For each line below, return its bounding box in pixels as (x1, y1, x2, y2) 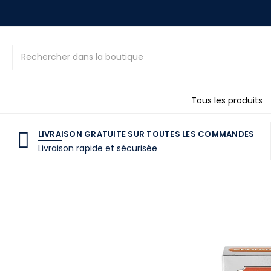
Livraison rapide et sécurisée (38, 142, 157, 154)
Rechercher (12, 44, 61, 57)
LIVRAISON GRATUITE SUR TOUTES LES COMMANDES (38, 128, 255, 140)
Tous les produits (191, 94, 263, 106)
